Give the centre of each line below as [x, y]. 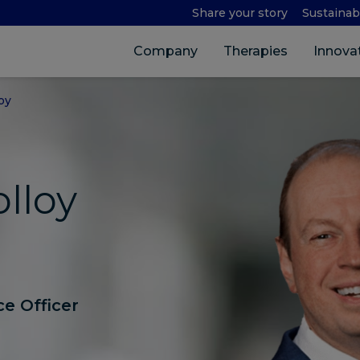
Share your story [239, 13]
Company [165, 51]
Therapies [255, 51]
